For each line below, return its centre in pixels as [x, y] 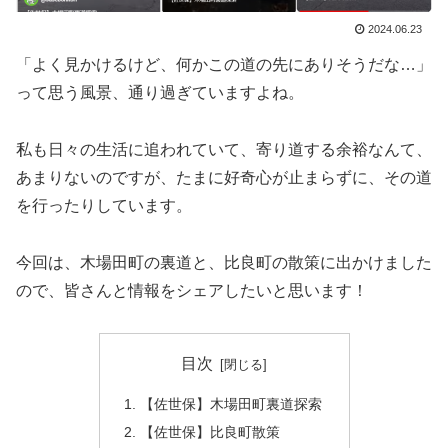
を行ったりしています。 [104, 205]
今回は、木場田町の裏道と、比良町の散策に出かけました [224, 262]
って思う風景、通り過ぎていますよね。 [160, 92]
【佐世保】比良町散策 [209, 431]
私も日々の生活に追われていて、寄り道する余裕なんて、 [224, 149]
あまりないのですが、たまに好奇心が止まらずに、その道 [224, 177]
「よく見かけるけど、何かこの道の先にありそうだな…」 [224, 64]
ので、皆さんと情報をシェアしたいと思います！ [192, 290]
